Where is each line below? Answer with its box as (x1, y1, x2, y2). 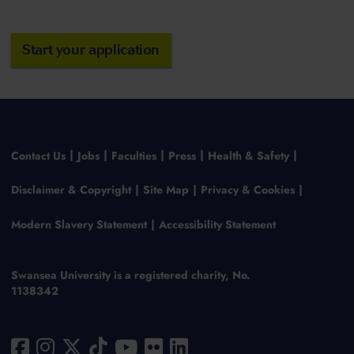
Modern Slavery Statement (10, 217, 147, 233)
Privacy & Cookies (200, 182, 295, 198)
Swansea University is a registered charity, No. (10, 267, 250, 284)
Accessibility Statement (158, 217, 276, 233)
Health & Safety (207, 147, 289, 164)
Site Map (142, 182, 189, 198)
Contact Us (10, 147, 66, 164)
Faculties (111, 147, 156, 164)
